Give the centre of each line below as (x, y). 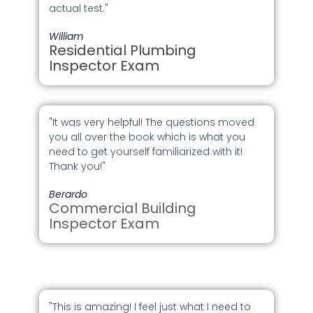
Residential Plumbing (123, 50)
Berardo (68, 195)
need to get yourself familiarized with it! (146, 152)
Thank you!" (78, 167)
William (66, 36)
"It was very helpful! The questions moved (152, 123)
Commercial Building (123, 209)
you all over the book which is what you (147, 137)
